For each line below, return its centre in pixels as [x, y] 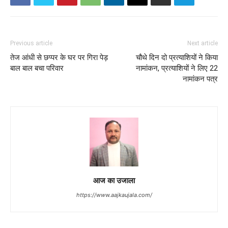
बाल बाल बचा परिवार [37, 68]
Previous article [31, 43]
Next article [203, 43]
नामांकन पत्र [200, 79]
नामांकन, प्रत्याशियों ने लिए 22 [177, 68]
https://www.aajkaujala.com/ [114, 195]
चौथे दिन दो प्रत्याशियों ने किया [177, 58]
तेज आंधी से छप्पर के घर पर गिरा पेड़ [59, 58]
